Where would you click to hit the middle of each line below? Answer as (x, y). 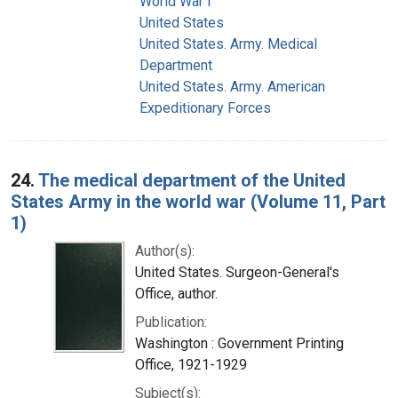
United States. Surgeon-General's (237, 272)
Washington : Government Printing (239, 343)
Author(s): (165, 251)
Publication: (171, 322)
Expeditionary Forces (205, 107)
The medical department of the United (192, 180)
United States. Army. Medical (228, 44)
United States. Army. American (232, 86)
